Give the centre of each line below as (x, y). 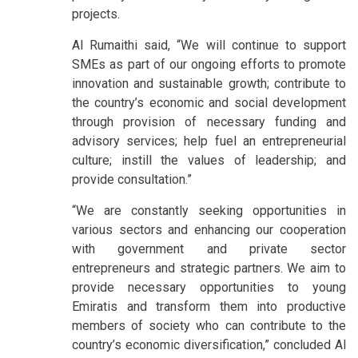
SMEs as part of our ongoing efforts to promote (209, 64)
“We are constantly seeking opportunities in (209, 210)
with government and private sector (209, 249)
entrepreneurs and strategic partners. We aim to (209, 268)
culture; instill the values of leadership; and (209, 160)
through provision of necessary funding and (209, 121)
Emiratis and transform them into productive (209, 306)
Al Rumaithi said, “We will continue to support (209, 45)
